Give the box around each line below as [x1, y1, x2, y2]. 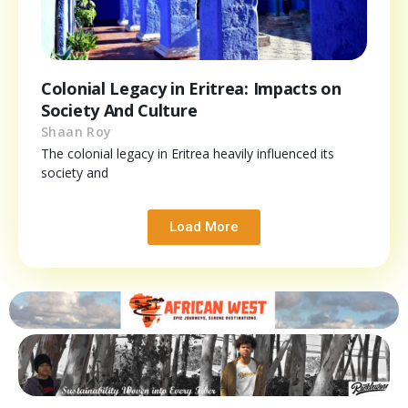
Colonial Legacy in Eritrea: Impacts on [41, 77, 342, 100]
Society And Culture [41, 99, 198, 122]
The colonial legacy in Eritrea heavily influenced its [41, 145, 334, 163]
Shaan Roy [41, 123, 112, 141]
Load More [169, 219, 239, 236]
